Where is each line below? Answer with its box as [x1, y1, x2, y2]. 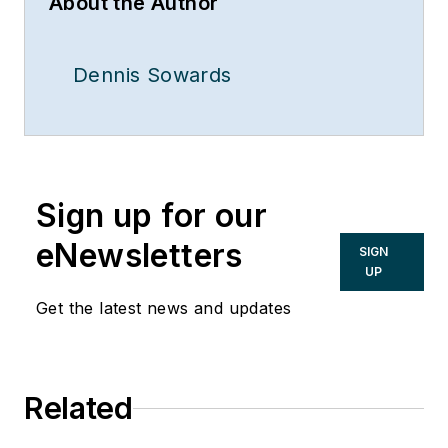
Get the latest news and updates [36, 298, 292, 319]
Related [24, 390, 133, 427]
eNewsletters [36, 236, 243, 276]
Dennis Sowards [73, 63, 232, 88]
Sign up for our [36, 196, 267, 236]
